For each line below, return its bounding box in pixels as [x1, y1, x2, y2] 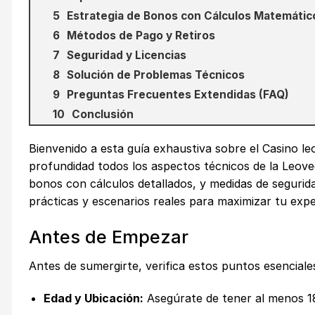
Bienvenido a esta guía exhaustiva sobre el [29, 141, 262, 156]
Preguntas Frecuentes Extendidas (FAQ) [67, 88, 289, 102]
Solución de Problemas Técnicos [67, 68, 245, 82]
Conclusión [72, 108, 134, 122]
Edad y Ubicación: [43, 290, 143, 305]
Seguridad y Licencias [67, 49, 186, 63]
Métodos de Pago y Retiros [67, 29, 215, 43]
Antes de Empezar [29, 225, 188, 247]
